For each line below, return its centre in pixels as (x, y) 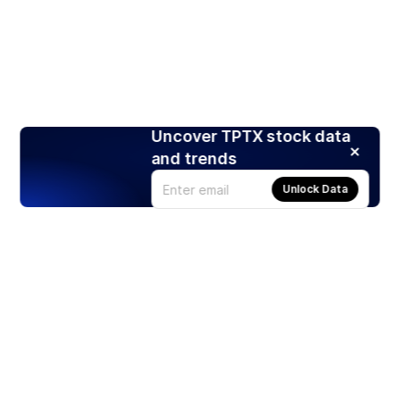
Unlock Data (315, 189)
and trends (194, 159)
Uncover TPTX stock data (251, 137)
